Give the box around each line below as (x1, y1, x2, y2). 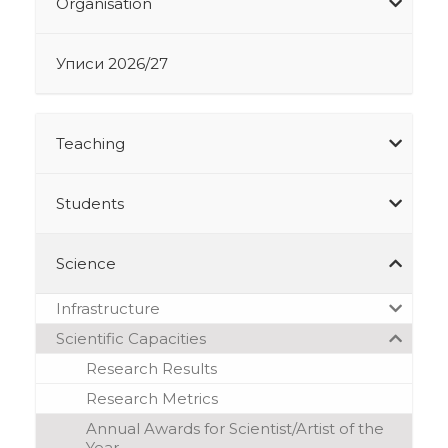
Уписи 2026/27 (55, 53, 168, 73)
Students (55, 193, 124, 213)
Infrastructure (55, 298, 160, 318)
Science (55, 253, 116, 273)
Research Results (85, 358, 217, 378)
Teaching (55, 133, 125, 153)
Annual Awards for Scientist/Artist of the (85, 418, 384, 438)
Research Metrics (85, 388, 218, 408)
